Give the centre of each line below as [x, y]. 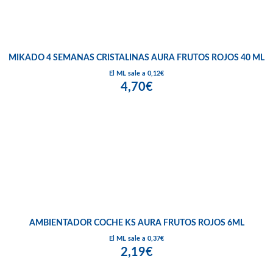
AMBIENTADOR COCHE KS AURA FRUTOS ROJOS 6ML [136, 223]
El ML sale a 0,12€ [136, 74]
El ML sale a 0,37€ [136, 239]
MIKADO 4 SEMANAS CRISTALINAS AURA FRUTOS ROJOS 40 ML [136, 58]
